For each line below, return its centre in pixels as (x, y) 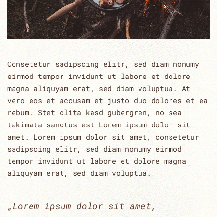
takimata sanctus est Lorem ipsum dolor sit (99, 124)
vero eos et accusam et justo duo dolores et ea (108, 100)
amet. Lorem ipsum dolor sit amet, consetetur (103, 136)
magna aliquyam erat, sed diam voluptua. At (99, 88)
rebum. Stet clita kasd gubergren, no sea (94, 112)
